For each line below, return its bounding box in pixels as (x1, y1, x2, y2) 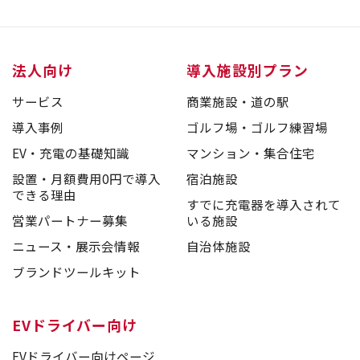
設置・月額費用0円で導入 (11, 169, 161, 187)
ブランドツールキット (11, 262, 141, 280)
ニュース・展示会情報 (11, 236, 140, 255)
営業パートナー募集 (11, 211, 128, 229)
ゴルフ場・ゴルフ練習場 (186, 118, 329, 137)
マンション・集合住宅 (186, 144, 316, 162)
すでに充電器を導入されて (186, 194, 342, 213)
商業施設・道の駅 (186, 92, 290, 111)
